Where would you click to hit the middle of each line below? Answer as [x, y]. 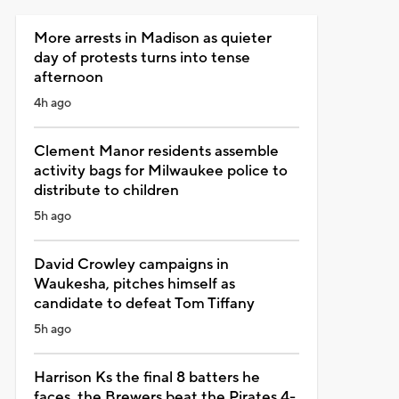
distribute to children [106, 190]
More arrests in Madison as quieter [152, 38]
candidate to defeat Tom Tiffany [144, 303]
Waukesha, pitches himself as [134, 284]
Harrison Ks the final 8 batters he [147, 377]
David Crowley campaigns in [131, 264]
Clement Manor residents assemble [156, 151]
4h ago [52, 103]
